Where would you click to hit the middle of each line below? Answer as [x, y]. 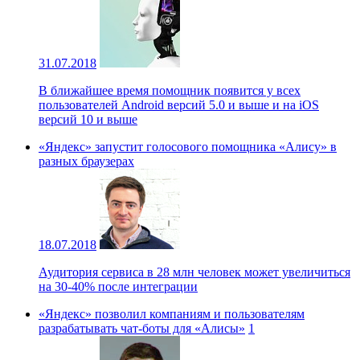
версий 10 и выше [88, 119]
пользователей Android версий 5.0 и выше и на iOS [179, 104]
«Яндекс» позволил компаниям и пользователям [172, 313]
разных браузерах [86, 161]
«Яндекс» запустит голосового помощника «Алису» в [188, 146]
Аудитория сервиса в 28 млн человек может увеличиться [194, 272]
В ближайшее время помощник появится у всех [170, 90]
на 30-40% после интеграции [118, 286]
